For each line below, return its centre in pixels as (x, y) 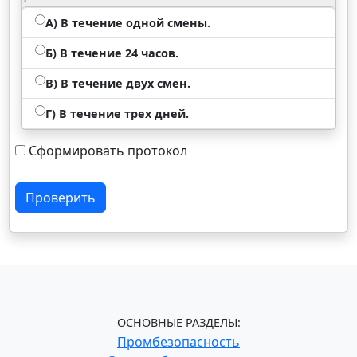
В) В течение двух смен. (118, 83)
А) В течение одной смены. (128, 23)
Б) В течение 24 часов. (112, 53)
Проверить (61, 198)
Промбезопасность (178, 342)
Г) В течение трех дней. (118, 114)
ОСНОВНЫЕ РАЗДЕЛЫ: (178, 322)
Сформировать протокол (108, 151)
